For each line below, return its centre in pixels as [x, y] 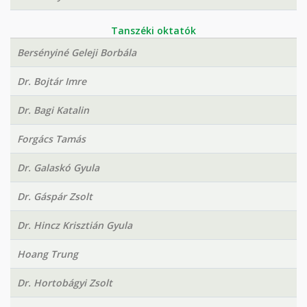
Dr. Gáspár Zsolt [55, 196]
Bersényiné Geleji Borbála [77, 52]
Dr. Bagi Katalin [53, 110]
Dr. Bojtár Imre [52, 81]
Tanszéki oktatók [153, 30]
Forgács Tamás [51, 139]
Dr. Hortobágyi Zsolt [65, 283]
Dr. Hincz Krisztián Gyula [75, 225]
